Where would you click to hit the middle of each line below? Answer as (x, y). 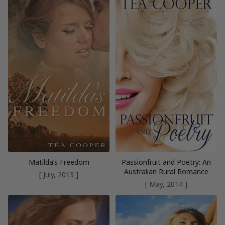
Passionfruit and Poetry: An (166, 162)
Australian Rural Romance (166, 171)
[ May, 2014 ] (166, 184)
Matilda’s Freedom (59, 162)
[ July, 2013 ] (59, 174)
